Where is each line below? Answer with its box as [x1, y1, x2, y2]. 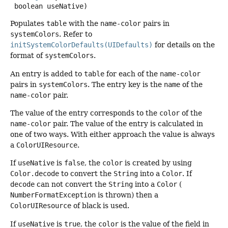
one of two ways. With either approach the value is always [10, 130, 215, 139]
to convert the [59, 169, 113, 178]
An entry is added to [10, 69, 84, 78]
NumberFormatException [10, 191, 96, 199]
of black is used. [71, 202, 129, 210]
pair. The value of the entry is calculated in [51, 120, 203, 128]
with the [67, 19, 100, 28]
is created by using [123, 159, 192, 167]
